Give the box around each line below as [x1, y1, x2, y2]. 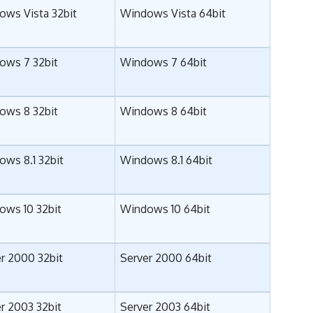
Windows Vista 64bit [120, 6, 226, 21]
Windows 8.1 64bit [120, 153, 213, 168]
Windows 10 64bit [120, 202, 211, 217]
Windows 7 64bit [120, 55, 208, 70]
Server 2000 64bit [120, 251, 212, 265]
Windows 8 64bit [120, 104, 208, 119]
